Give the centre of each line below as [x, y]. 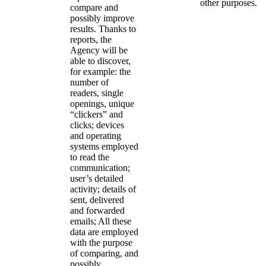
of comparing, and [104, 253]
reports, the [91, 39]
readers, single [97, 93]
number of [89, 82]
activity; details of [103, 189]
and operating [96, 135]
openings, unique [102, 103]
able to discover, [100, 61]
